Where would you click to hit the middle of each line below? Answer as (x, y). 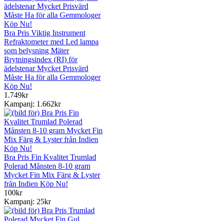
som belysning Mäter (37, 50)
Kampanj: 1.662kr (32, 104)
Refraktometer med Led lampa (51, 41)
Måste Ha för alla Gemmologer (52, 77)
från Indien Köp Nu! (36, 184)
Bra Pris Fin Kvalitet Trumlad (50, 157)
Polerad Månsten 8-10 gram (47, 166)
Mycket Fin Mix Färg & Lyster (52, 175)
